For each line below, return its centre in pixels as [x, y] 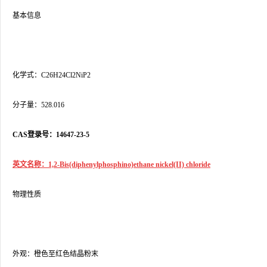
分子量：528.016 [38, 105]
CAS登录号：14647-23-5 [51, 135]
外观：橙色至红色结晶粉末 [55, 254]
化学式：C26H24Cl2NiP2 [52, 75]
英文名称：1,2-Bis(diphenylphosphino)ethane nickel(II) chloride [111, 164]
